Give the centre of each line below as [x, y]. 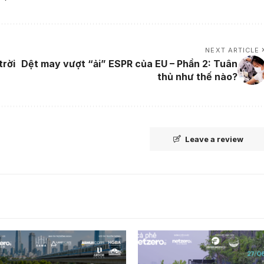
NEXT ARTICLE [232, 50]
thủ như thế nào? [197, 77]
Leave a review [214, 139]
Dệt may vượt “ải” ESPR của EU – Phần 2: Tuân [129, 64]
